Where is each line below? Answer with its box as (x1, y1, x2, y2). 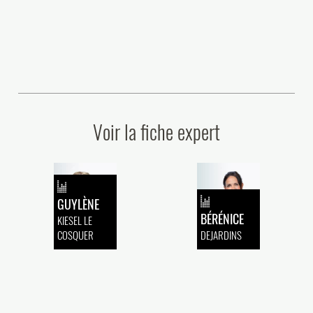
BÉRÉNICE (200, 209, 244, 228)
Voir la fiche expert (93, 117, 220, 146)
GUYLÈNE (57, 194, 99, 213)
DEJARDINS (200, 226, 242, 242)
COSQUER (57, 226, 94, 242)
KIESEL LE (57, 212, 92, 228)
